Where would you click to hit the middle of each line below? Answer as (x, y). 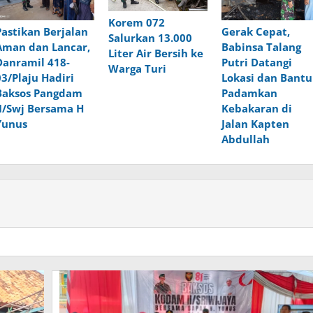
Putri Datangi (256, 62)
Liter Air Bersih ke (155, 53)
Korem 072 (136, 23)
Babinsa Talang (261, 46)
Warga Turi (137, 69)
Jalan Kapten (255, 123)
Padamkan (249, 93)
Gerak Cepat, (255, 31)
